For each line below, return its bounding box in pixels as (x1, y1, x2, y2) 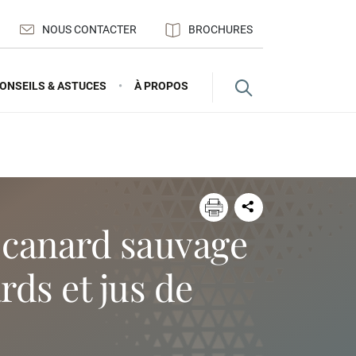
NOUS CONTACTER (42, 23, 137, 36)
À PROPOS (134, 79, 188, 92)
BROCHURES (188, 23, 253, 36)
